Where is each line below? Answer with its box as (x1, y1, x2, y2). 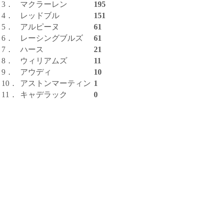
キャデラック (20, 90, 67, 99)
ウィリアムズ (20, 56, 67, 65)
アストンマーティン (20, 79, 91, 87)
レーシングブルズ (20, 33, 83, 42)
